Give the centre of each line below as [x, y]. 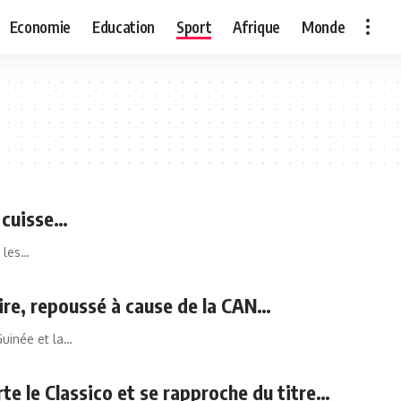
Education [123, 26]
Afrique [256, 26]
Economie [40, 26]
